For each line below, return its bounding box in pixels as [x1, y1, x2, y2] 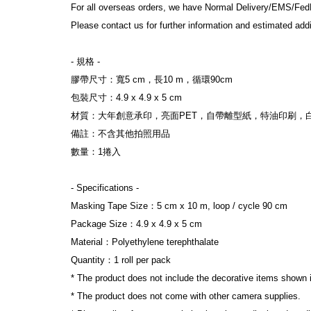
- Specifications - [71, 182, 139, 193]
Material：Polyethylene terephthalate [71, 236, 219, 247]
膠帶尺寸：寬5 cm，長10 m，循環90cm [71, 74, 233, 85]
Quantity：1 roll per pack [71, 254, 171, 265]
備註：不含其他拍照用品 [71, 128, 170, 139]
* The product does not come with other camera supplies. [71, 290, 301, 301]
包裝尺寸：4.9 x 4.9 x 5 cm [71, 92, 182, 103]
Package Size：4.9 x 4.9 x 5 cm [71, 218, 202, 229]
